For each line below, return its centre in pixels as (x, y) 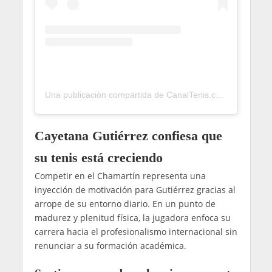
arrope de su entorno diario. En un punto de (125, 204)
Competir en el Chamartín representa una (120, 176)
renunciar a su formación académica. (110, 246)
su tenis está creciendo (98, 158)
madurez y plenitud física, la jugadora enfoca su (132, 218)
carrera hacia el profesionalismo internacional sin (136, 232)
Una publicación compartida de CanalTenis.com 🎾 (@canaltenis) (219, 95)
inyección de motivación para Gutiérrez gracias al (135, 190)
